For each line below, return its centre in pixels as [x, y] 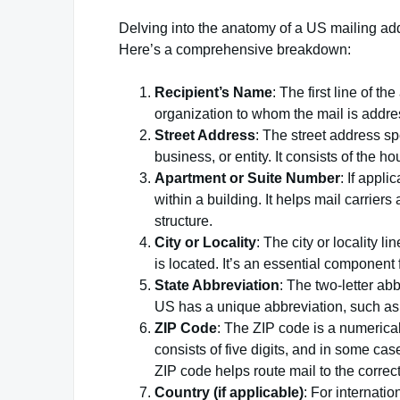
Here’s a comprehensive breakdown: [235, 49]
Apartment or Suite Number [247, 178]
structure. [183, 221]
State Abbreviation [217, 285]
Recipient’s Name [213, 92]
